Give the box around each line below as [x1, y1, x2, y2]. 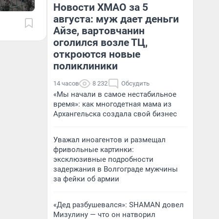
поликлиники [53, 60, 118, 72]
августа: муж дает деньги [53, 13, 179, 25]
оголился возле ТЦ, [53, 37, 148, 48]
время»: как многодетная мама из [53, 100, 172, 109]
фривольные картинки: [53, 145, 134, 154]
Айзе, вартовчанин [53, 25, 145, 37]
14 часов [53, 80, 79, 87]
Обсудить [121, 80, 150, 87]
